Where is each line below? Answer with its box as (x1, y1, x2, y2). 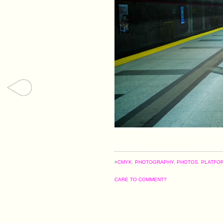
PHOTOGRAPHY (135, 159, 174, 165)
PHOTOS (177, 159, 199, 165)
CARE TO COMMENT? (114, 176, 167, 182)
